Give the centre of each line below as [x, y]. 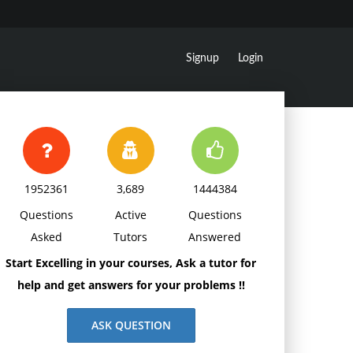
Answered [215, 237]
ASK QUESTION [131, 325]
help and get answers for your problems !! [131, 285]
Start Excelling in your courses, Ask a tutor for [131, 263]
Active [130, 215]
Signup [203, 58]
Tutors [131, 237]
